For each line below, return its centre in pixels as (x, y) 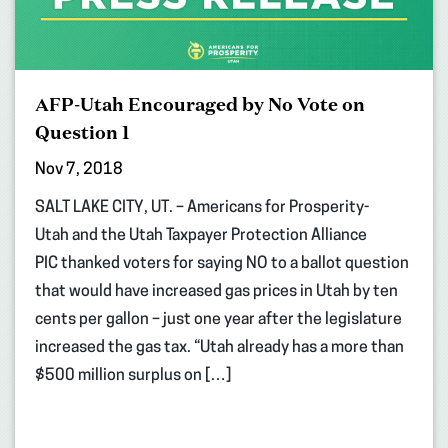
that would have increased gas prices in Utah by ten (216, 291)
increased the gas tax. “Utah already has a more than (219, 347)
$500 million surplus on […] (133, 375)
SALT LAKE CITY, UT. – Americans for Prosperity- (202, 207)
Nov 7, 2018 (79, 169)
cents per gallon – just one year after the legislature (218, 319)
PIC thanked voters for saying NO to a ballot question (222, 263)
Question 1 (82, 131)
